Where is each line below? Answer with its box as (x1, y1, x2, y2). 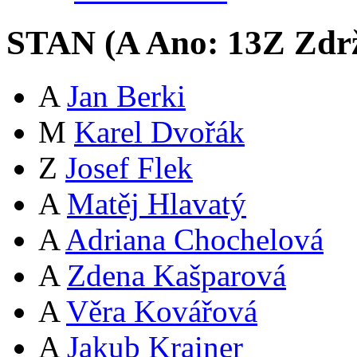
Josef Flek (65, 151, 193, 186)
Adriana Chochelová (65, 222, 324, 257)
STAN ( (6, 24, 116, 62)
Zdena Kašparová (67, 258, 286, 293)
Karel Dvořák (74, 115, 245, 150)
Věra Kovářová (66, 294, 257, 329)
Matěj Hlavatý (67, 186, 246, 222)
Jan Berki (67, 79, 186, 114)
